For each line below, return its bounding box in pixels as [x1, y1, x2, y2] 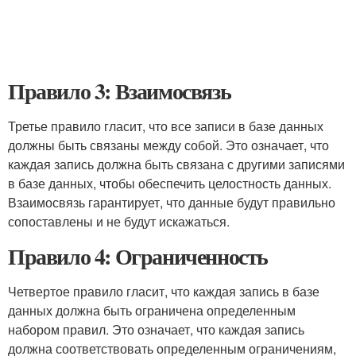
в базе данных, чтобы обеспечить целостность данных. [8, 174, 331, 192]
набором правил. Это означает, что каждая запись [8, 320, 304, 339]
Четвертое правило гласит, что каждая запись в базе [8, 282, 319, 300]
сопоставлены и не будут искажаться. [8, 212, 230, 230]
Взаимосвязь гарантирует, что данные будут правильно [8, 193, 335, 211]
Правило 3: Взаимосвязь [8, 75, 231, 107]
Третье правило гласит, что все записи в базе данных [8, 117, 323, 135]
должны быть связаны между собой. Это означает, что [8, 136, 329, 154]
